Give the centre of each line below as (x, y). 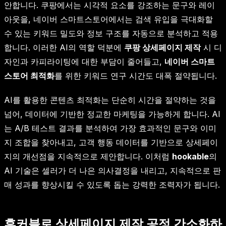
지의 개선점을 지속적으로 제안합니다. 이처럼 (88, 157)
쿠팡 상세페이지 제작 (162, 48)
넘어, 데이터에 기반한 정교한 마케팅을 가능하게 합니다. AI (112, 114)
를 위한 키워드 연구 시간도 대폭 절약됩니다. (136, 76)
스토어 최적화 (29, 76)
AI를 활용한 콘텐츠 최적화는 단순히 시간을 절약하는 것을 (110, 100)
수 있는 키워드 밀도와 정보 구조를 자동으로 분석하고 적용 (111, 34)
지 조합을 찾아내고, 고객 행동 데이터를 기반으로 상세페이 (111, 143)
